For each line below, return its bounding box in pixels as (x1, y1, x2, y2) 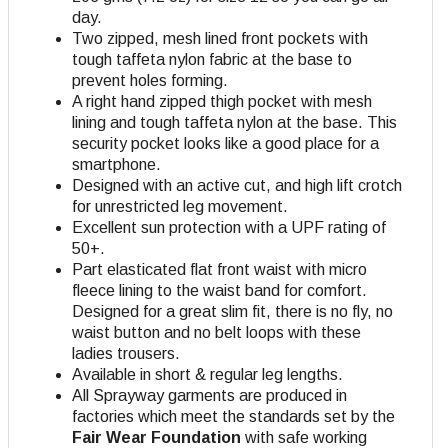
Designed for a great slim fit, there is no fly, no (72, 303, 393, 321)
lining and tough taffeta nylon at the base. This (72, 114, 397, 132)
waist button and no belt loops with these (72, 324, 361, 342)
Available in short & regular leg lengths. (72, 366, 343, 384)
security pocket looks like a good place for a (72, 135, 379, 153)
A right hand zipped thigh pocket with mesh (72, 93, 372, 111)
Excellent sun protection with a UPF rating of (72, 219, 386, 237)
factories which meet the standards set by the (72, 408, 395, 426)
